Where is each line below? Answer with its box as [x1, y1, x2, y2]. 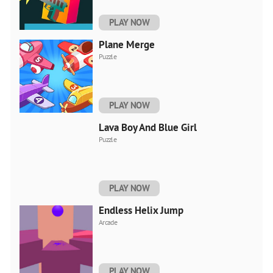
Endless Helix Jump [99, 203, 183, 217]
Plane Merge [99, 37, 155, 51]
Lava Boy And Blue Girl [99, 120, 197, 134]
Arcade [99, 217, 118, 227]
